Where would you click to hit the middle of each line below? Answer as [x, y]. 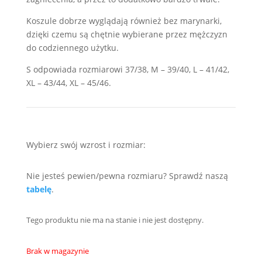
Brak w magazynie [57, 251]
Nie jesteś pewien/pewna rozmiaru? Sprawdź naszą [127, 176]
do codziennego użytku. [72, 48]
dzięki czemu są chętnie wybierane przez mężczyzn [127, 34]
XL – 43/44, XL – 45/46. [68, 83]
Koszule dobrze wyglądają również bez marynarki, [124, 21]
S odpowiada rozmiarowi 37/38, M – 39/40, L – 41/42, [127, 69]
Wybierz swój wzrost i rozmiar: [86, 145]
